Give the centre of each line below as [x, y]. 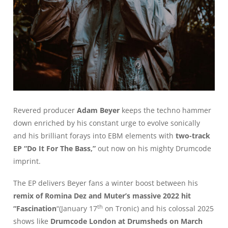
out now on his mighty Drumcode [153, 149]
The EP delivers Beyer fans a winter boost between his [106, 183]
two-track [193, 136]
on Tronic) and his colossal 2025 [158, 208]
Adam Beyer [98, 110]
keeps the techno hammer [165, 110]
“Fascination [35, 208]
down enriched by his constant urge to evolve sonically [107, 123]
